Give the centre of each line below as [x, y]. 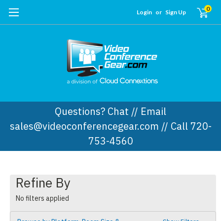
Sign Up [176, 12]
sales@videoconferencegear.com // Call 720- [110, 126]
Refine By [43, 183]
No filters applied [42, 199]
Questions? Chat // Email [110, 111]
